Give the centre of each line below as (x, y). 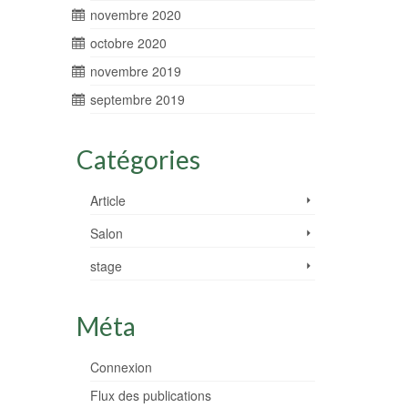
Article (107, 200)
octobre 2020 (128, 43)
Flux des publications (150, 395)
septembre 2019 (137, 99)
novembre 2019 (135, 71)
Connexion (121, 367)
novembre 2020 (135, 15)
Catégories (138, 159)
